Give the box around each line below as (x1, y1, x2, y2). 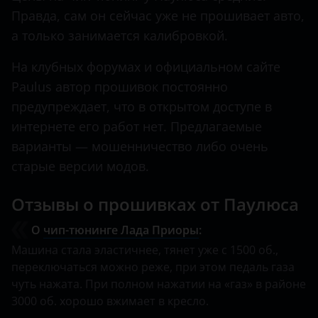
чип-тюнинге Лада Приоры (43, 222, 199, 238)
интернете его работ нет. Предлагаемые (11, 118, 262, 136)
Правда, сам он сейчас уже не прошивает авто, (11, 7, 305, 25)
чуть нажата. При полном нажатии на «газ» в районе (11, 276, 306, 292)
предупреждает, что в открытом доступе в (11, 98, 272, 116)
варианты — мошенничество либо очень (11, 138, 268, 155)
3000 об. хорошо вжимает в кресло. (11, 293, 209, 309)
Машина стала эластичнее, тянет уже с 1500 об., (11, 242, 278, 258)
